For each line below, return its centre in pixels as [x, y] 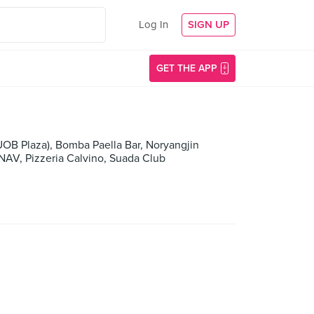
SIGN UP [209, 25]
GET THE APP [187, 68]
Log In [153, 25]
